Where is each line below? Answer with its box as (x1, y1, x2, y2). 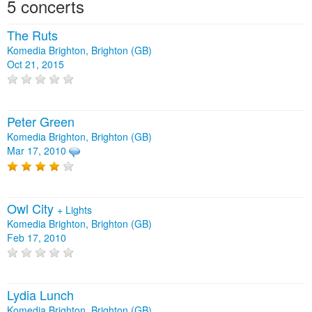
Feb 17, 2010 (7, 230, 66, 244)
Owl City (7, 198, 57, 217)
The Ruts (7, 26, 58, 44)
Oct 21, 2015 (7, 57, 64, 71)
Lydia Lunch (7, 286, 74, 304)
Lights (65, 202, 92, 217)
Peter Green (7, 112, 75, 131)
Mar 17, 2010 (7, 143, 66, 158)
